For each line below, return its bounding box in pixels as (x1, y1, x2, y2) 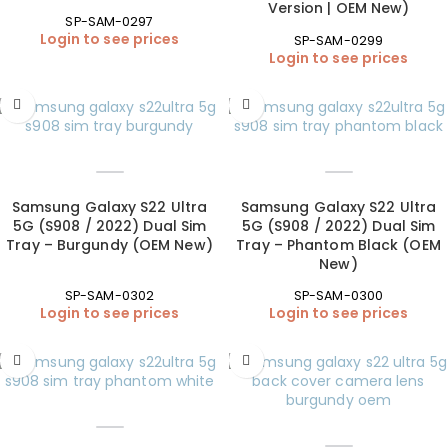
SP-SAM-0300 (293, 287, 384, 305)
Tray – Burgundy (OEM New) (6, 234, 213, 255)
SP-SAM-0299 (293, 31, 384, 49)
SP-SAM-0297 (65, 12, 154, 30)
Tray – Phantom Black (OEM (236, 234, 441, 255)
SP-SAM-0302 (64, 287, 155, 305)
